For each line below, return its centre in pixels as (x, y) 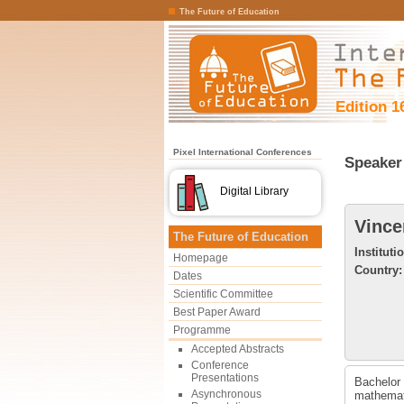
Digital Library (254, 191)
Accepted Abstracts (238, 349)
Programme (202, 330)
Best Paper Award (217, 312)
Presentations (225, 378)
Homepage (201, 258)
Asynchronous (226, 394)
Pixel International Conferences (243, 152)
